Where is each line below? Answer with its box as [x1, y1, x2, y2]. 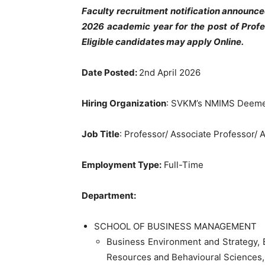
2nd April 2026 [139, 66, 201, 78]
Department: [82, 189, 136, 201]
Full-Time [161, 159, 203, 170]
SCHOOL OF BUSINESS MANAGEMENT [94, 220, 257, 232]
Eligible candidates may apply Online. [82, 35, 244, 47]
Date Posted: [82, 66, 139, 78]
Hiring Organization [82, 97, 166, 109]
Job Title [82, 128, 119, 140]
